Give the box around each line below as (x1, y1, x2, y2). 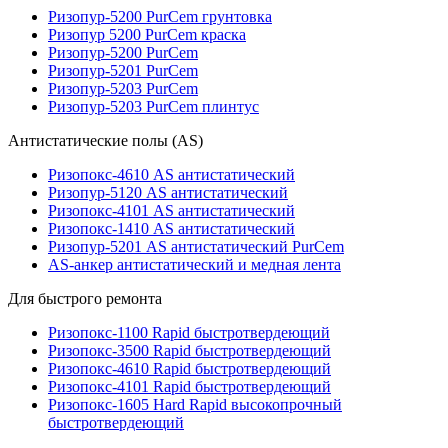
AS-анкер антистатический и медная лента (48, 255, 341, 273)
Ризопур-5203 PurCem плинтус (48, 97, 259, 115)
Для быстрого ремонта (8, 289, 162, 307)
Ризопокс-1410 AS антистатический (48, 219, 295, 237)
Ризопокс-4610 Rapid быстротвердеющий (48, 359, 331, 377)
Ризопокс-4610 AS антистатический (48, 165, 295, 183)
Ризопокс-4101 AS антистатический (48, 201, 295, 219)
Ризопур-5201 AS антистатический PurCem (48, 237, 344, 255)
